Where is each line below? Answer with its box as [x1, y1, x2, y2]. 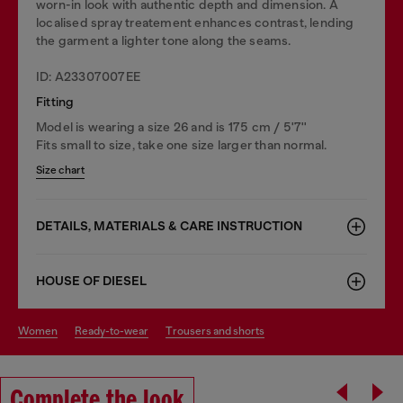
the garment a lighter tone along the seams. [36, 32, 291, 48]
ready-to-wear [82, 324, 148, 337]
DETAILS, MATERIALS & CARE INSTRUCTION [36, 218, 302, 234]
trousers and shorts [173, 324, 264, 337]
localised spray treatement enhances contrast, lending [36, 14, 354, 30]
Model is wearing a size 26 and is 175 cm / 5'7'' [36, 119, 308, 134]
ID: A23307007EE [36, 68, 140, 84]
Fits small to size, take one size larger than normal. [36, 137, 327, 152]
